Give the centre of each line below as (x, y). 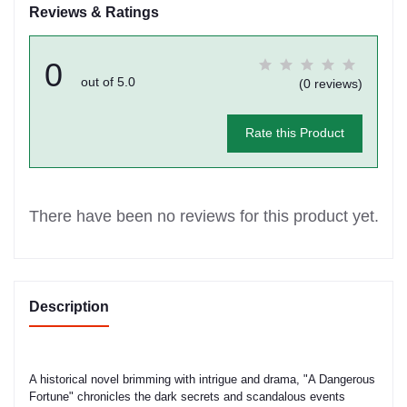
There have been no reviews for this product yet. (203, 216)
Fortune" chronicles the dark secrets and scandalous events (187, 396)
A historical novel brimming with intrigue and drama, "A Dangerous (202, 379)
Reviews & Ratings (94, 12)
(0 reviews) (331, 83)
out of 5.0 (108, 81)
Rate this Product (294, 133)
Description (69, 306)
